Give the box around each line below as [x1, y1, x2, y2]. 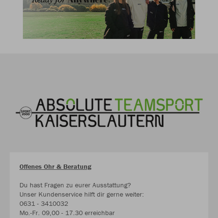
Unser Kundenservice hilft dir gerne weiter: [19, 190, 144, 199]
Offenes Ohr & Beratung [19, 162, 91, 171]
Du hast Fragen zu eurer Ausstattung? [19, 181, 131, 190]
